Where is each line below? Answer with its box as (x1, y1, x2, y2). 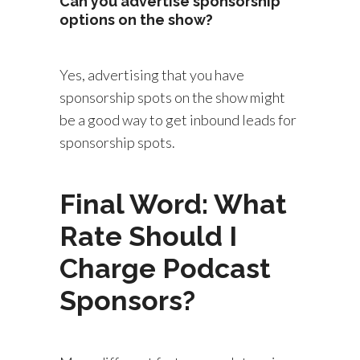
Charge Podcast (59, 252, 271, 284)
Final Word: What (59, 188, 287, 220)
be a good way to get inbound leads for (59, 111, 297, 129)
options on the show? (59, 11, 213, 28)
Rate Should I (59, 220, 237, 252)
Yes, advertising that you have (59, 66, 244, 84)
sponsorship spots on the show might (59, 88, 285, 106)
